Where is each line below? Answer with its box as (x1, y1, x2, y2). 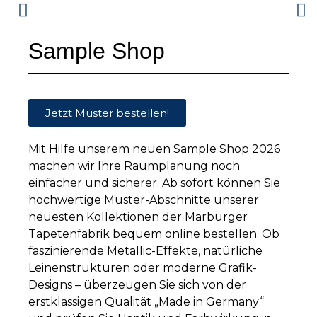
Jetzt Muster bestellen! (45, 105, 169, 120)
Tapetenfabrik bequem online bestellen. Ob (28, 226, 279, 241)
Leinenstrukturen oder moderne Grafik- (28, 260, 257, 275)
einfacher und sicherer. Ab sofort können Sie (28, 175, 280, 190)
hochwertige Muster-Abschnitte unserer (28, 192, 259, 207)
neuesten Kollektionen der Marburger (28, 209, 248, 224)
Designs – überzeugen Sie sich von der (28, 277, 246, 292)
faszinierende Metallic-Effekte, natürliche (28, 243, 263, 258)
